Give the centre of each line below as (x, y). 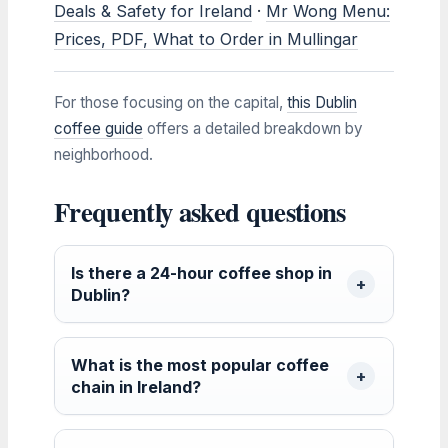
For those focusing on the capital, (170, 102)
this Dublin (322, 102)
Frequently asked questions (200, 211)
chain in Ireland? (136, 386)
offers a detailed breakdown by (253, 128)
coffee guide (98, 128)
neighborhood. (103, 154)
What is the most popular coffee (200, 364)
